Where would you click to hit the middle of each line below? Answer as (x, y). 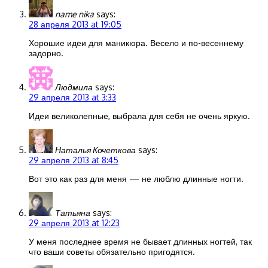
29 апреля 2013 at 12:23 (74, 223)
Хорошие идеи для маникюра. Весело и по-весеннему (136, 43)
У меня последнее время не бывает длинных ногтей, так (140, 242)
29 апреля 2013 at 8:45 (74, 160)
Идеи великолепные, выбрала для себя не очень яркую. (139, 116)
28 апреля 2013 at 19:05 (75, 25)
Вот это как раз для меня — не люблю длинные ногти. (136, 179)
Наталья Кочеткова (95, 150)
